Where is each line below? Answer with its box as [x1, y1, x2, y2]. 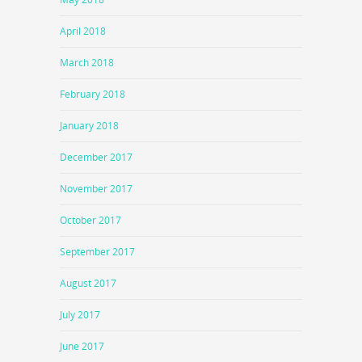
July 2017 [60, 307, 100, 322]
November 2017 [60, 181, 133, 196]
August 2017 [60, 276, 116, 290]
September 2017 [60, 244, 135, 259]
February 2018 [60, 86, 125, 101]
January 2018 [60, 118, 119, 133]
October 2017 [60, 213, 121, 227]
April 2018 [60, 23, 106, 38]
